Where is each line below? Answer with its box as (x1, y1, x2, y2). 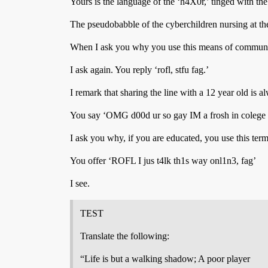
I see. (70, 178, 90, 188)
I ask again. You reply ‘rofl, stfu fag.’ (70, 65, 209, 75)
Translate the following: (80, 231, 169, 241)
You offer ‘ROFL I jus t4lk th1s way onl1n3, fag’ (70, 156, 256, 166)
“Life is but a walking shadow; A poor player (80, 254, 250, 264)
